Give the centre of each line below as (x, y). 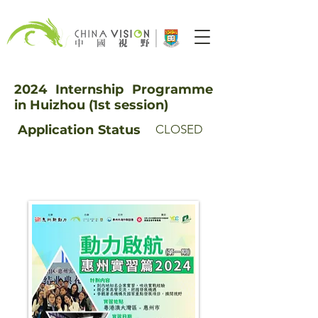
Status (119, 130)
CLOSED (179, 129)
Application (54, 130)
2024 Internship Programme (114, 89)
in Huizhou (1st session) (91, 105)
